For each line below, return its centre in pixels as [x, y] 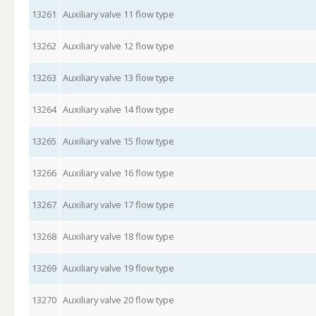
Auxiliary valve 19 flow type [118, 268]
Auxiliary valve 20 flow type [118, 300]
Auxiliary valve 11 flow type [118, 14]
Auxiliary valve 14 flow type [118, 109]
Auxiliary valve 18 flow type [118, 236]
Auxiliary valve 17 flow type [118, 205]
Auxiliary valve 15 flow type [118, 141]
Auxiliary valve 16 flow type [118, 173]
